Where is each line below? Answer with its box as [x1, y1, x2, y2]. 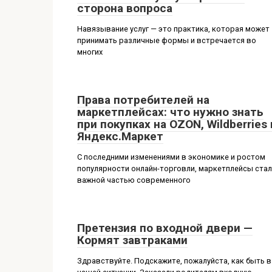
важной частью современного [77, 175, 191, 185]
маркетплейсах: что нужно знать [77, 105, 263, 119]
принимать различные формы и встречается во [77, 36, 256, 45]
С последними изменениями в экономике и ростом [77, 152, 265, 161]
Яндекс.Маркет [77, 129, 163, 143]
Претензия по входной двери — [77, 221, 253, 235]
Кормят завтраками [77, 233, 188, 247]
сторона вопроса [77, 1, 172, 15]
